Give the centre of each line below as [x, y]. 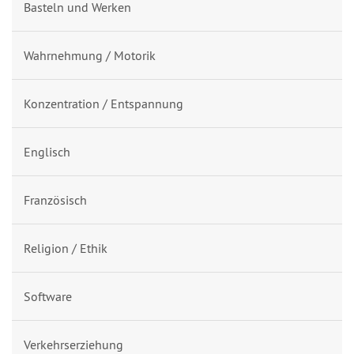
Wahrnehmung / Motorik [90, 56]
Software [48, 297]
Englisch [47, 152]
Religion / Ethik [66, 249]
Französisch [55, 200]
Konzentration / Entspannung [104, 104]
